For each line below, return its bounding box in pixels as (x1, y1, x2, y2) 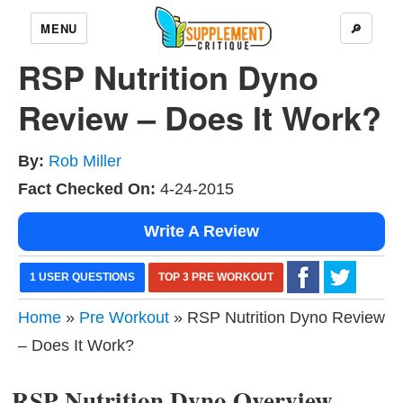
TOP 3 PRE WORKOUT (158, 271, 273, 283)
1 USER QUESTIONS (30, 271, 135, 283)
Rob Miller (49, 152, 121, 170)
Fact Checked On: (18, 180, 156, 198)
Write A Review (144, 222, 259, 240)
